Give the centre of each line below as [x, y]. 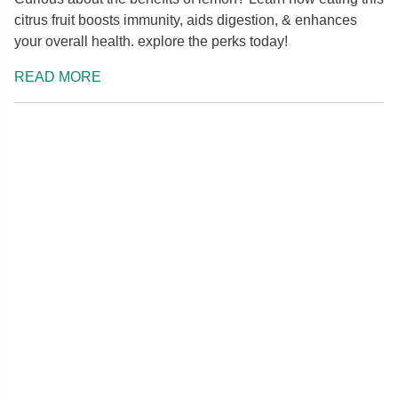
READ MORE [58, 76]
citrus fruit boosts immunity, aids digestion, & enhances [186, 20]
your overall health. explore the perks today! [151, 41]
